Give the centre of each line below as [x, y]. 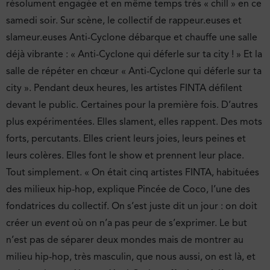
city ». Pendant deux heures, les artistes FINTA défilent [124, 88]
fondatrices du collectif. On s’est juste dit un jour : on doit [132, 206]
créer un [25, 223]
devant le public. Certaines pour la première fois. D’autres [132, 105]
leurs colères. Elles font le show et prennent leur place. [125, 156]
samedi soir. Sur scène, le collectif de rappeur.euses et [124, 21]
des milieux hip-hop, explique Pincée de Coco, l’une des [128, 190]
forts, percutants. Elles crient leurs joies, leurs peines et [126, 139]
